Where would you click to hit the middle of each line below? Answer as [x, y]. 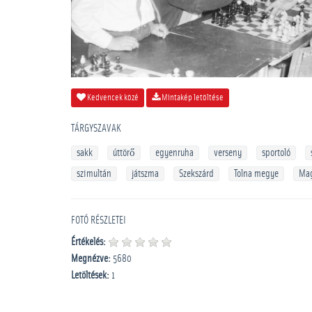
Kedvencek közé [112, 98]
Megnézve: [91, 259]
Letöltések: [90, 275]
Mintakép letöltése [192, 98]
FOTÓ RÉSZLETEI [99, 220]
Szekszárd [196, 174]
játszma [145, 174]
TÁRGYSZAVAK [96, 128]
